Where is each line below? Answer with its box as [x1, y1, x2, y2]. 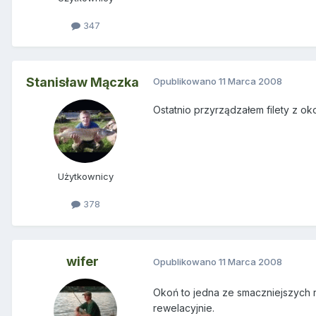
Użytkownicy [57, 171, 114, 183]
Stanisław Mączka [26, 75, 139, 90]
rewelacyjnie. [153, 301, 214, 314]
